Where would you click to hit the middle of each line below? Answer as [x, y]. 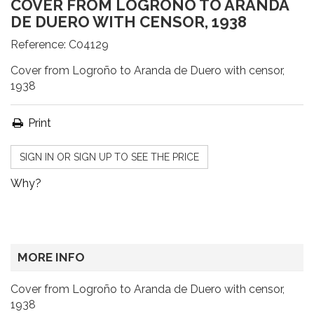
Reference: [38, 45]
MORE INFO [51, 257]
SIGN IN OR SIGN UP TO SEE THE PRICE [109, 157]
